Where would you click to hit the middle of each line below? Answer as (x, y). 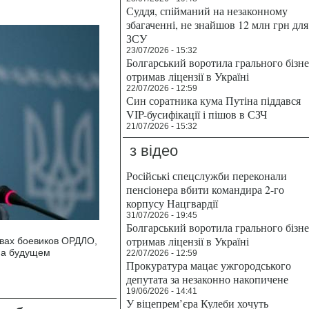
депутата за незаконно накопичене (207, 279)
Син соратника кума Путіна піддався (213, 100)
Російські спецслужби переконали (207, 176)
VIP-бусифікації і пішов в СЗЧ (197, 114)
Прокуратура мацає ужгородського (209, 265)
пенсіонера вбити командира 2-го (205, 189)
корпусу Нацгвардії (172, 203)
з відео (154, 151)
